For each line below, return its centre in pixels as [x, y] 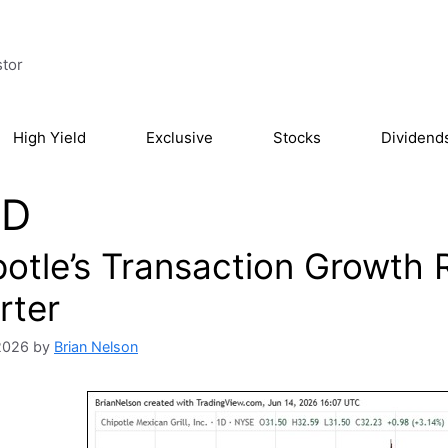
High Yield [49, 137]
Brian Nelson [96, 347]
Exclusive [179, 137]
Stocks [297, 137]
